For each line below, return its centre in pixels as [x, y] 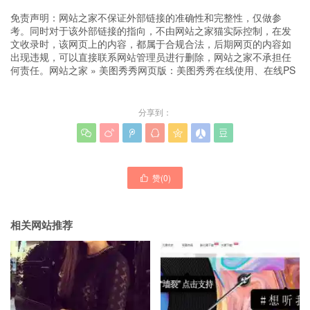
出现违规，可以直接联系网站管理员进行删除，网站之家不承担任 [151, 56]
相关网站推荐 [42, 225]
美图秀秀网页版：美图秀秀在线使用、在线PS [197, 70]
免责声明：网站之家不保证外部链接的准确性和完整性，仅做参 [146, 17]
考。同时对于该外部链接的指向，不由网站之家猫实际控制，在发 [151, 30]
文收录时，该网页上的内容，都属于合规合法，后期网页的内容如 [151, 43]
